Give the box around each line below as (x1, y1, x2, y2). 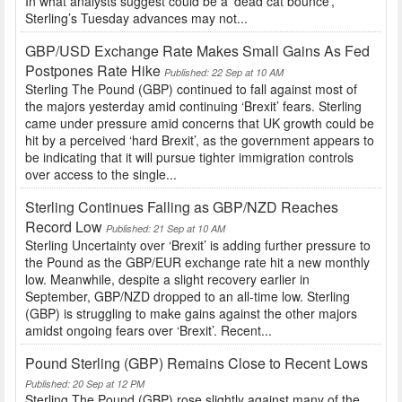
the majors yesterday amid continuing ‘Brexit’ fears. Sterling (25, 97, 362, 116)
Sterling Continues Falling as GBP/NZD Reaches (25, 197, 338, 218)
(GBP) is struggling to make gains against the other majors (25, 304, 357, 323)
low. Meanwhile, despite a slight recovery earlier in (25, 270, 310, 289)
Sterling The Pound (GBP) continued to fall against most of (25, 80, 357, 99)
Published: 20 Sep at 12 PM (25, 377, 144, 391)
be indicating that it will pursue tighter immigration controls (25, 148, 354, 167)
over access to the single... (25, 165, 177, 184)
